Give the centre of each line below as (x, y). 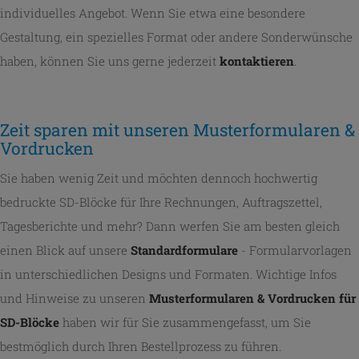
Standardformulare (184, 250)
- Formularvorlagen (295, 250)
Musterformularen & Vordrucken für (252, 298)
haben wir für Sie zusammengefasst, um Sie (185, 322)
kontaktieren (257, 61)
